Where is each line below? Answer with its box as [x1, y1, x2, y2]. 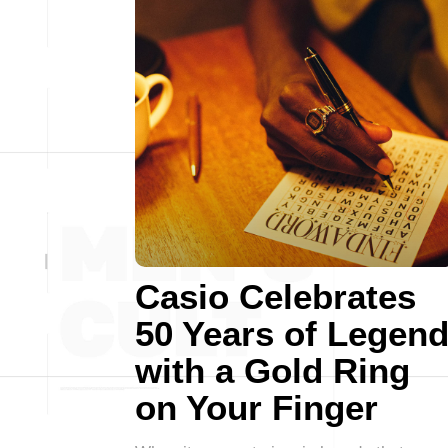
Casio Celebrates [135, 277, 416, 316]
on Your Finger [135, 388, 378, 427]
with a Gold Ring [135, 351, 410, 390]
